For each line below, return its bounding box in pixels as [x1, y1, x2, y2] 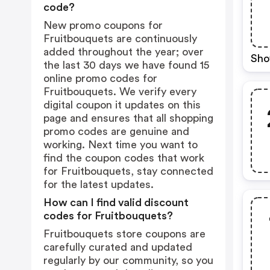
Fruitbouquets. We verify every [43, 86, 196, 97]
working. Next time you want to [43, 139, 198, 150]
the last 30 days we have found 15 [43, 60, 209, 71]
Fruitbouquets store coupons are [43, 228, 206, 239]
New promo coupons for [43, 20, 163, 31]
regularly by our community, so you [43, 255, 213, 266]
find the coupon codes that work [43, 152, 204, 163]
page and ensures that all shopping [43, 113, 213, 124]
